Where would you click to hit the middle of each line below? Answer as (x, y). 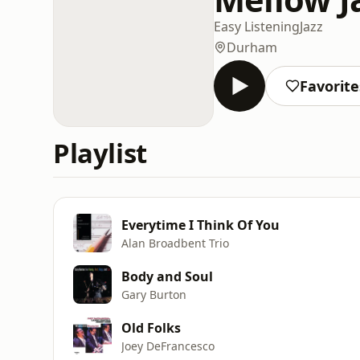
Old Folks (151, 327)
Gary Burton (154, 294)
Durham (252, 47)
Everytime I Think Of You (200, 225)
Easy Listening (257, 26)
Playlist (100, 153)
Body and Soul (167, 276)
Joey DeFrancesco (168, 346)
